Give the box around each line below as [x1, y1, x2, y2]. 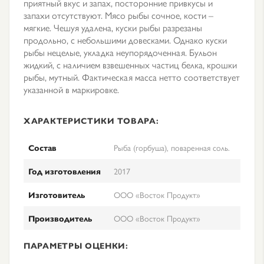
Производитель [28, 212, 92, 224]
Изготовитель [28, 189, 85, 200]
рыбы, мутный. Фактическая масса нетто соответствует [24, 70, 240, 84]
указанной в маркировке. [24, 82, 119, 96]
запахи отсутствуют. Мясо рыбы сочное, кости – [24, 8, 213, 22]
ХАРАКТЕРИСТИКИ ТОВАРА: [24, 114, 159, 126]
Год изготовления [28, 165, 101, 177]
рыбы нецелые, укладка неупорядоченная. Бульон [24, 45, 217, 59]
